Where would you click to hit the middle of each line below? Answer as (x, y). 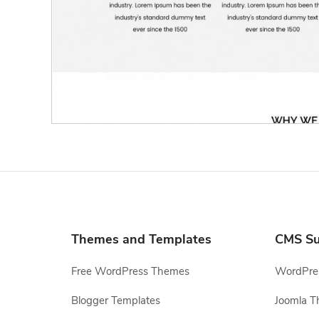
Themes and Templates (141, 239)
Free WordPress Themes (130, 271)
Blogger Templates (116, 300)
